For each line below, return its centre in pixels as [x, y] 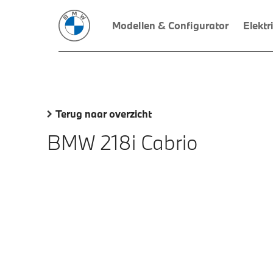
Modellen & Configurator [171, 25]
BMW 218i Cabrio [122, 142]
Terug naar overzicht [104, 114]
